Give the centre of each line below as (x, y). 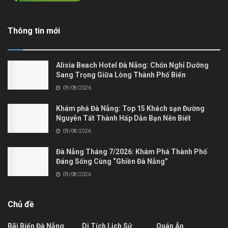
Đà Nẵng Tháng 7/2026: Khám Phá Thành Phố (132, 151)
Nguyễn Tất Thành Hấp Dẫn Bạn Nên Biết (123, 118)
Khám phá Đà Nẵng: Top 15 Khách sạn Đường (130, 108)
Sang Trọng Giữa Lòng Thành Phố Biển (121, 75)
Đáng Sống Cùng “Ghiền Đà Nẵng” (112, 161)
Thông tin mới (34, 31)
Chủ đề (21, 204)
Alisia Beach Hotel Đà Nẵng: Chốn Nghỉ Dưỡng (132, 65)
